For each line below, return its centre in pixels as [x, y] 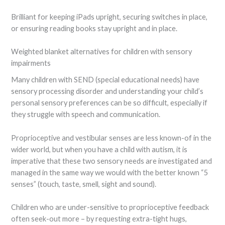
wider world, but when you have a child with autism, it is [99, 149]
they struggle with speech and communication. [86, 115]
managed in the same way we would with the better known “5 [110, 172]
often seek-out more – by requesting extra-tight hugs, [99, 219]
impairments [31, 63]
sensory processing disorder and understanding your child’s [107, 91]
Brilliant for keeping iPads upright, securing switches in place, [109, 17]
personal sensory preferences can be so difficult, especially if [109, 103]
